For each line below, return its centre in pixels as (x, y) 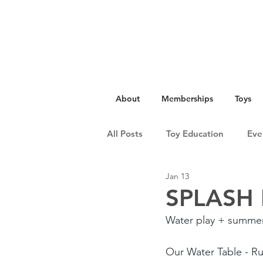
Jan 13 (177, 176)
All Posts (125, 134)
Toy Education (195, 134)
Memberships (187, 99)
